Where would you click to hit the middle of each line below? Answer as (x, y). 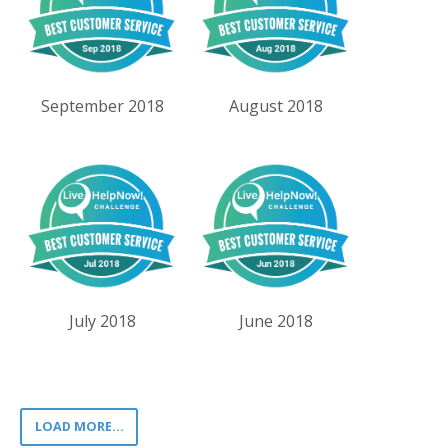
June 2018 (276, 321)
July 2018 (102, 321)
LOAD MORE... (79, 426)
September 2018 (102, 105)
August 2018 (276, 105)
